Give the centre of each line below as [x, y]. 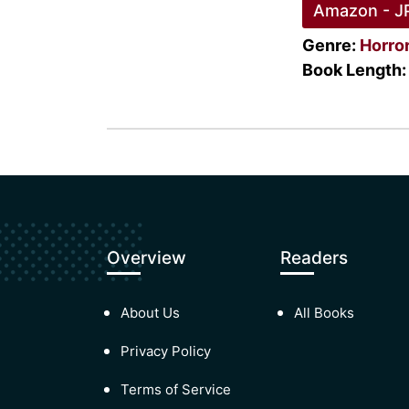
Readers [314, 258]
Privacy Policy [166, 351]
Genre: [330, 45]
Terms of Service [176, 389]
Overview [147, 258]
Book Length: [354, 70]
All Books [324, 313]
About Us [150, 313]
